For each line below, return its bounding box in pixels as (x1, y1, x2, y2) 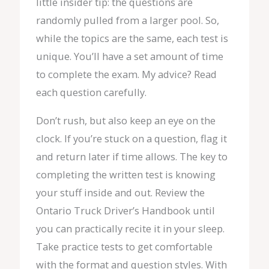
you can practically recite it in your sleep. (35, 221, 225, 235)
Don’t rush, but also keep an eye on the (35, 113, 216, 127)
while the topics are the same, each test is (35, 31, 228, 46)
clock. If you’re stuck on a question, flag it (35, 131, 227, 145)
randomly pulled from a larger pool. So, (35, 13, 219, 28)
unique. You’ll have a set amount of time (35, 49, 223, 64)
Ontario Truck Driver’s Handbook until (35, 203, 215, 217)
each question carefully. (35, 85, 147, 100)
